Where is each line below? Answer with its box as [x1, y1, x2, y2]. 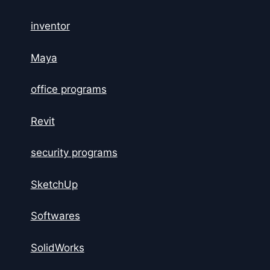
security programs [30, 146, 118, 159]
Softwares [30, 210, 80, 222]
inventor [30, 20, 70, 33]
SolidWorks [30, 241, 84, 254]
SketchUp [30, 178, 78, 190]
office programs [30, 83, 107, 96]
